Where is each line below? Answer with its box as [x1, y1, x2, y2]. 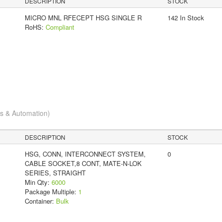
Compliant [45, 22, 74, 32]
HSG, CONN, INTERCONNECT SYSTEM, [24, 149, 146, 159]
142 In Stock [167, 13, 204, 23]
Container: [24, 196, 56, 206]
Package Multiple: [24, 187, 78, 197]
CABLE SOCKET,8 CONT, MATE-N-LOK [24, 159, 142, 168]
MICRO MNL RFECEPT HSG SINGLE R [24, 13, 142, 23]
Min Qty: [24, 177, 52, 187]
